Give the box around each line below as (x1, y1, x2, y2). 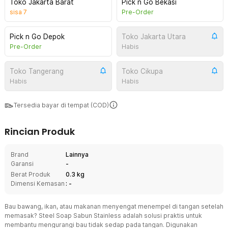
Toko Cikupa (121, 67, 163, 75)
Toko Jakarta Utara (121, 33, 186, 41)
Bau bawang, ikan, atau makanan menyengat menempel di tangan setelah (5, 203, 223, 210)
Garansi (11, 160, 34, 167)
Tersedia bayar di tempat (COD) (14, 101, 109, 109)
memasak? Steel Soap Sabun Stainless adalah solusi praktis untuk (5, 212, 202, 219)
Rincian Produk (5, 125, 75, 138)
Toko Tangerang (10, 67, 64, 75)
